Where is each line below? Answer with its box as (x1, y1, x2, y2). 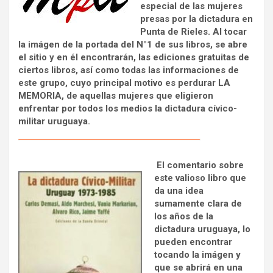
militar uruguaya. (18, 115, 90, 127)
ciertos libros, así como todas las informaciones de (18, 64, 239, 76)
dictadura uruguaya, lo (154, 223, 250, 235)
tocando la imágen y (154, 249, 241, 260)
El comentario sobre (157, 159, 244, 171)
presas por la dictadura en (140, 13, 253, 24)
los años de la (154, 210, 213, 222)
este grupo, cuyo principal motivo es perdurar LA (18, 77, 230, 88)
